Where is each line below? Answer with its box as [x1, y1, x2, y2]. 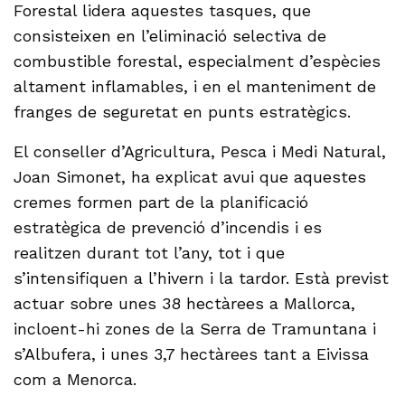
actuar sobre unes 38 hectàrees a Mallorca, [14, 294, 356, 314]
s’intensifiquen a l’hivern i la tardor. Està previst [14, 268, 390, 288]
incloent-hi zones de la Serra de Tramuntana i [14, 319, 377, 339]
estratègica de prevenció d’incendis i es [14, 218, 323, 238]
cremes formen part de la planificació [14, 193, 309, 212]
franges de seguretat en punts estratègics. [14, 102, 352, 122]
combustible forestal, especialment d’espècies [14, 52, 381, 71]
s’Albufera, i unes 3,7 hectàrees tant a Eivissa [14, 344, 370, 364]
